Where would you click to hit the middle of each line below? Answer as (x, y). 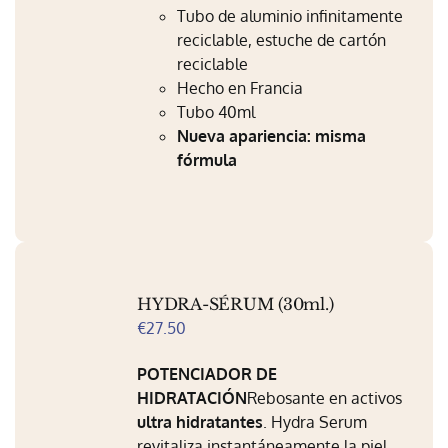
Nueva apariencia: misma (272, 136)
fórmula (207, 160)
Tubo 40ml (216, 112)
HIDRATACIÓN (192, 398)
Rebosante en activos (325, 398)
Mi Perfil (164, 15)
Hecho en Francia (240, 88)
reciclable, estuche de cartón (282, 40)
